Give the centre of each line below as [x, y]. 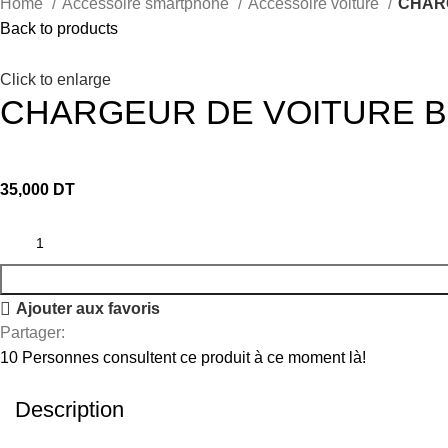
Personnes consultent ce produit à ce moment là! [194, 358]
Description [69, 410]
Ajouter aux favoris [88, 309]
